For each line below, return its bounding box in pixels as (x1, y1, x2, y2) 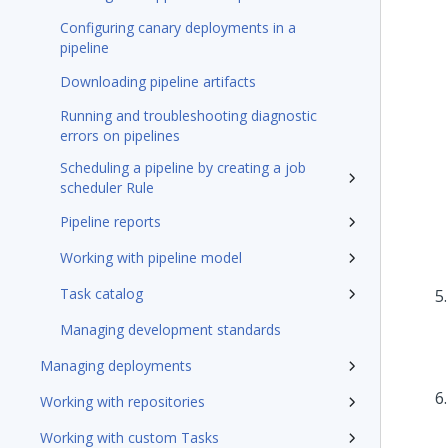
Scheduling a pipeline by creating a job (60, 158, 306, 177)
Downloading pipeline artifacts (60, 72, 256, 91)
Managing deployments (40, 356, 192, 375)
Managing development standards (60, 320, 281, 339)
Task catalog (60, 284, 143, 303)
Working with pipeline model (60, 248, 242, 267)
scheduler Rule (60, 178, 154, 197)
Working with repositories (40, 392, 205, 411)
